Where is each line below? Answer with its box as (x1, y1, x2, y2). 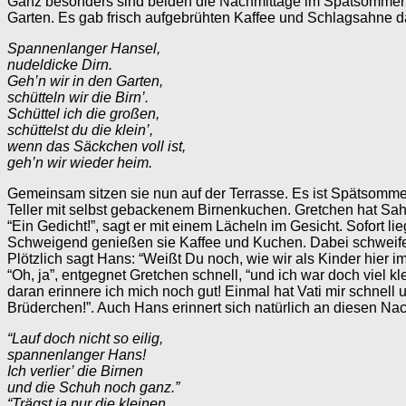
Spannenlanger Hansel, (7, 40, 160, 56)
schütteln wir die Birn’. (7, 89, 149, 105)
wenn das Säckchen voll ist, (7, 138, 186, 154)
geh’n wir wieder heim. (7, 154, 152, 170)
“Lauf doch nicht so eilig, (7, 330, 163, 346)
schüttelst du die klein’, (7, 121, 153, 138)
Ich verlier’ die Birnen (7, 362, 143, 379)
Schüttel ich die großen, (7, 105, 159, 121)
